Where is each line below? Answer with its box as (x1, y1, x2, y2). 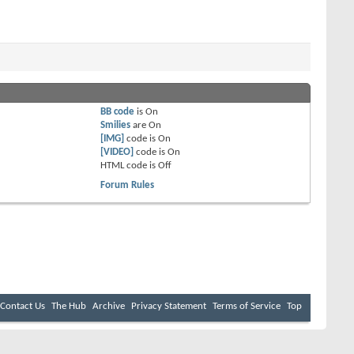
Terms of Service (213, 301, 281, 312)
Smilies (100, 120, 131, 131)
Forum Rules (100, 180, 155, 191)
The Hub (51, 301, 86, 312)
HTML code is (100, 160, 159, 171)
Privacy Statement (131, 301, 206, 312)
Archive (92, 301, 125, 312)
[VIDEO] (100, 147, 134, 158)
